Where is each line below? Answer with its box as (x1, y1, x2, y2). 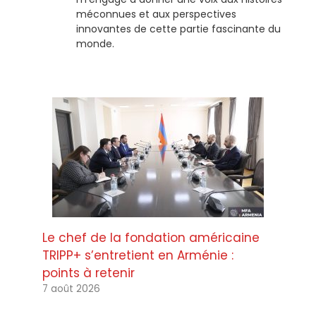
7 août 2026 (42, 282, 100, 296)
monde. (76, 36, 114, 51)
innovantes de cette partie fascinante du (76, 21, 281, 36)
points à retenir (42, 265, 135, 282)
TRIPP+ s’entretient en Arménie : (42, 247, 233, 265)
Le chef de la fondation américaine (42, 229, 260, 247)
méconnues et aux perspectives (76, 6, 236, 21)
